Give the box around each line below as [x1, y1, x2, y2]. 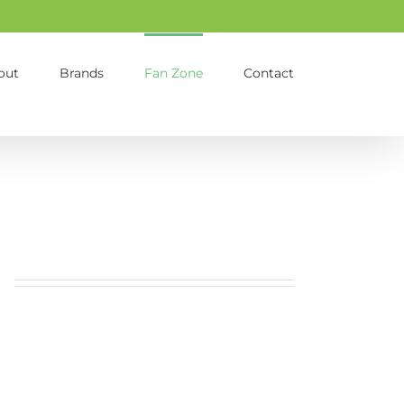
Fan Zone [144, 64, 203, 81]
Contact [243, 64, 294, 81]
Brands [60, 64, 104, 81]
